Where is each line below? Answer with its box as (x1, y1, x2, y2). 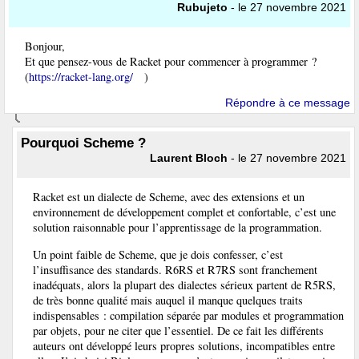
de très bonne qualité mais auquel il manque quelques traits (33, 292, 303, 308)
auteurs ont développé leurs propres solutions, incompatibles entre (33, 337, 335, 353)
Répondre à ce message (225, 95, 350, 109)
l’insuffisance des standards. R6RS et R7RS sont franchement (33, 261, 317, 277)
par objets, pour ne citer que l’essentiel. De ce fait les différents (33, 322, 324, 338)
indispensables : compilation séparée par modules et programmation (33, 307, 344, 323)
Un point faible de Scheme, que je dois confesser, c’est (33, 246, 283, 262)
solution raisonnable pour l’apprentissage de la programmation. (33, 220, 322, 236)
